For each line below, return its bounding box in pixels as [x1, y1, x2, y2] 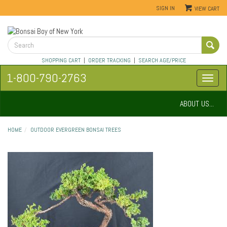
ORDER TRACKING [88, 56, 131, 65]
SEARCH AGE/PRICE [138, 56, 186, 65]
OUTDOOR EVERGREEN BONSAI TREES [30, 126, 121, 134]
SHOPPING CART [41, 56, 81, 65]
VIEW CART [195, 5, 219, 12]
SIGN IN [156, 4, 175, 12]
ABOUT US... [180, 98, 214, 109]
